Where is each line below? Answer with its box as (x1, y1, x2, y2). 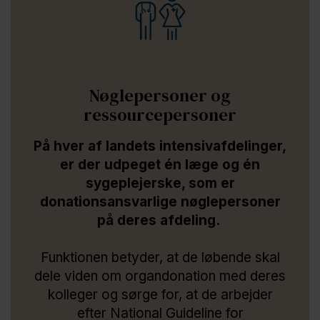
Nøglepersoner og (89, 83, 231, 107)
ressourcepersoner (84, 102, 236, 126)
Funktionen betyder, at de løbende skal (40, 249, 280, 266)
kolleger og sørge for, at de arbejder (47, 286, 273, 303)
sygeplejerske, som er (85, 174, 235, 191)
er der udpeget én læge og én (60, 156, 260, 173)
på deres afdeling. (96, 211, 224, 229)
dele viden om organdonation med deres (34, 267, 286, 284)
